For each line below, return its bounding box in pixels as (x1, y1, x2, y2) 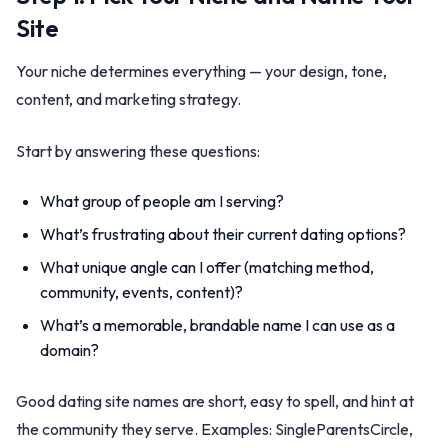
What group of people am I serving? (40, 191, 284, 211)
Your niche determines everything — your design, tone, (16, 61, 387, 81)
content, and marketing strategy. (16, 89, 241, 109)
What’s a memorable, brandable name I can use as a (40, 315, 395, 335)
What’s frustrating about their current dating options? (40, 224, 406, 244)
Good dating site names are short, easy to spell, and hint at (16, 391, 414, 411)
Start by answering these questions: (16, 141, 260, 161)
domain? (40, 340, 99, 360)
